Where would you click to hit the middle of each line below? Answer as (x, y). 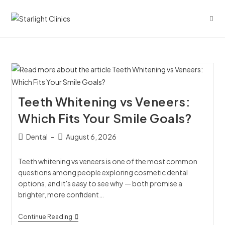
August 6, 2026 (91, 137)
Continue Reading (45, 217)
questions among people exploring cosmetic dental (103, 172)
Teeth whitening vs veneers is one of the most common (107, 161)
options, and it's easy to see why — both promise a (100, 183)
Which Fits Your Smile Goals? (105, 118)
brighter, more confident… (61, 194)
